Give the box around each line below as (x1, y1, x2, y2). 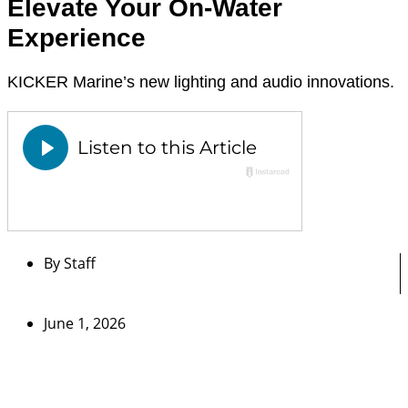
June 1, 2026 (44, 312, 126, 333)
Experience (7, 23, 146, 52)
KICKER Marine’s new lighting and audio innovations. (7, 72, 394, 91)
